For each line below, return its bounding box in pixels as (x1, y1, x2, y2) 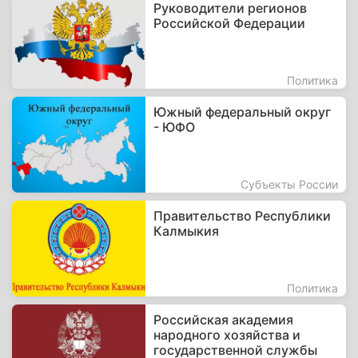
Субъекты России (241, 177, 338, 191)
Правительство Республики (153, 208, 332, 224)
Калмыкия (153, 223, 220, 239)
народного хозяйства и (153, 327, 301, 343)
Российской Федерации (153, 15, 306, 31)
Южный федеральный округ (153, 104, 332, 120)
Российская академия (153, 312, 294, 328)
